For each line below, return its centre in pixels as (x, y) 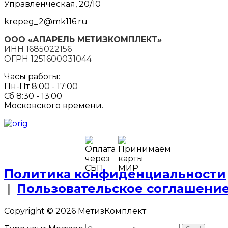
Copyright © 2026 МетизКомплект (75, 211)
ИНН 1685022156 (38, 49)
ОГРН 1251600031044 (48, 59)
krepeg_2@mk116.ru (46, 21)
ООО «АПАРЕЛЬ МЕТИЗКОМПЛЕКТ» (83, 39)
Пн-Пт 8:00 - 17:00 (41, 86)
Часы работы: (32, 76)
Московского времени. (54, 105)
